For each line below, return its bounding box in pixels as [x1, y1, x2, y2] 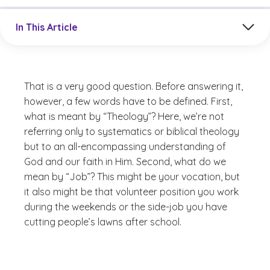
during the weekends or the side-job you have [24, 201, 227, 213]
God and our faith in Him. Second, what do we [24, 155, 226, 168]
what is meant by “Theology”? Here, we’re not [24, 110, 224, 122]
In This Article [16, 20, 78, 33]
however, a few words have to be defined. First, [24, 95, 232, 107]
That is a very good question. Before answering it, [24, 80, 243, 92]
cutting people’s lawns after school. [24, 216, 181, 228]
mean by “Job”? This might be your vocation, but [24, 171, 240, 183]
